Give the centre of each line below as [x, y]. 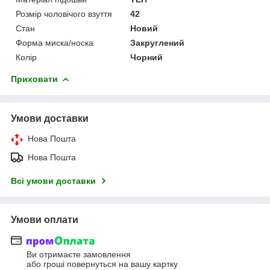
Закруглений [158, 42]
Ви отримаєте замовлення [79, 255]
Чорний [147, 57]
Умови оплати [45, 219]
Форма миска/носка [55, 42]
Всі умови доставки [53, 181]
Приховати [34, 79]
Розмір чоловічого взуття [64, 14]
